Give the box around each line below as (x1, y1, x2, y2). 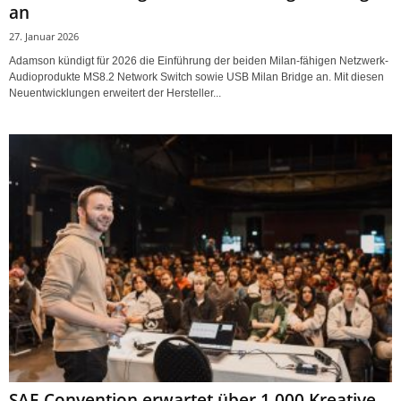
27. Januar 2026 (9, 29, 79, 43)
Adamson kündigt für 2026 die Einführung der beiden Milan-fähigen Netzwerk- (9, 54, 388, 67)
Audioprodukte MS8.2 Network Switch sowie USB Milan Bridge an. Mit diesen (9, 70, 384, 83)
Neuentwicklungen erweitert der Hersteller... (9, 86, 221, 99)
